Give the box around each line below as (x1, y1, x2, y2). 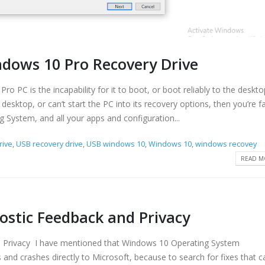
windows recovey (195, 138, 257, 149)
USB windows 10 (86, 138, 146, 149)
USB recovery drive (16, 138, 83, 149)
